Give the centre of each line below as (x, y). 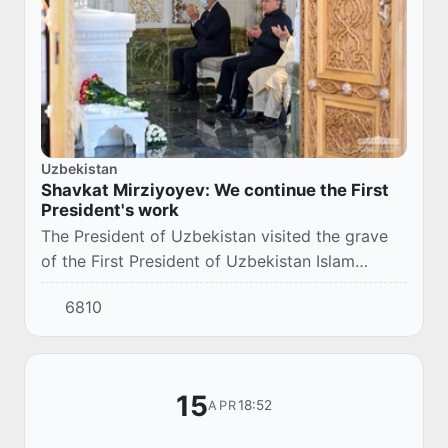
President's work (110, 210)
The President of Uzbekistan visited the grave (214, 236)
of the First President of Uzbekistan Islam (198, 261)
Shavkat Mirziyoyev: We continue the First (215, 190)
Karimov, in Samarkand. (129, 286)
